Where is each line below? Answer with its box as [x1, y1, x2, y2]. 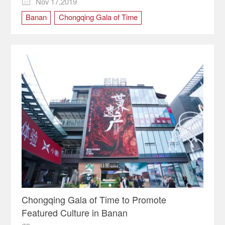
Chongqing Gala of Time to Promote [21, 193, 166, 206]
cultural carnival [25, 31, 75, 42]
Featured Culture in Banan [21, 206, 128, 219]
